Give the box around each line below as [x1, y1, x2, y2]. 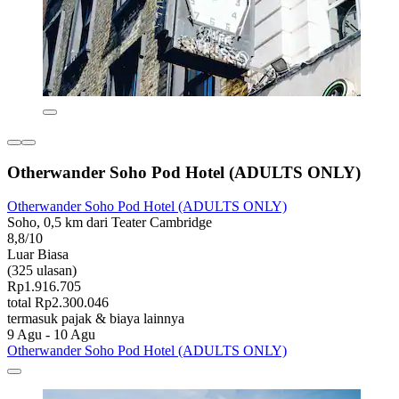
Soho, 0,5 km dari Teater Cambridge [7, 215, 212, 231]
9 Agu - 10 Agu [7, 327, 95, 343]
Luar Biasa [7, 247, 69, 263]
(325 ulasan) [7, 263, 77, 279]
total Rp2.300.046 [7, 295, 109, 311]
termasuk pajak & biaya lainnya [7, 311, 184, 327]
